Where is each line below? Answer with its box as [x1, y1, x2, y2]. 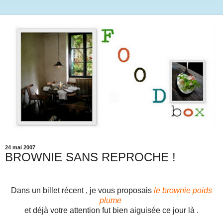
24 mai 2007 [5, 144, 35, 150]
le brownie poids [154, 186, 212, 195]
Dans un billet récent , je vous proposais [11, 186, 154, 195]
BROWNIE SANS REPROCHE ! [5, 150, 176, 164]
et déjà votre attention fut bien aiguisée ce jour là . [24, 206, 199, 215]
